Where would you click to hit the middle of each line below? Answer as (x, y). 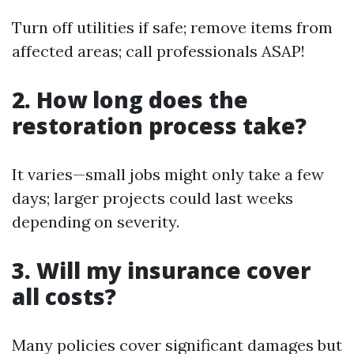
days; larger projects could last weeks (153, 198)
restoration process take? (159, 125)
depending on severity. (96, 221)
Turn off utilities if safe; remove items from (172, 27)
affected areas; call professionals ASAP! (158, 51)
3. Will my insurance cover (161, 270)
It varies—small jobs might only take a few (168, 174)
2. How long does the (130, 99)
